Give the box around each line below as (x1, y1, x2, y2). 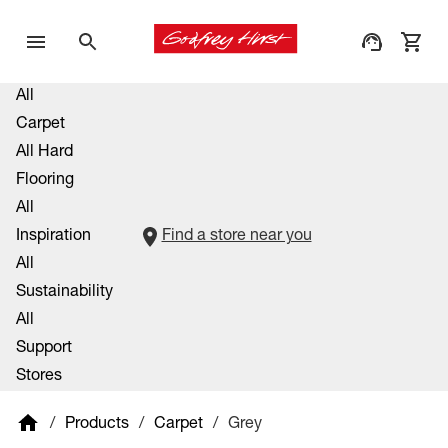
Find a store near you (161, 229, 312, 245)
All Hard (16, 145, 73, 161)
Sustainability (16, 285, 113, 301)
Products (65, 416, 129, 433)
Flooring (16, 173, 74, 189)
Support (16, 341, 72, 357)
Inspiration (16, 229, 91, 245)
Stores (16, 369, 62, 385)
